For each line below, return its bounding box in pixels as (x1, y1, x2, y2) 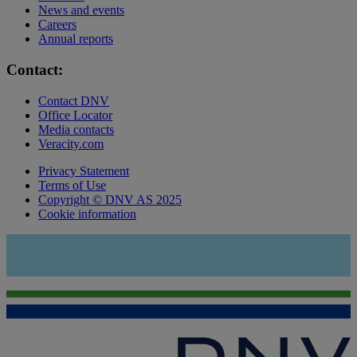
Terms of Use (38, 178, 106, 192)
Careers (38, 18, 76, 32)
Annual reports (38, 32, 113, 46)
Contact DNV (38, 93, 109, 108)
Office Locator (38, 108, 112, 122)
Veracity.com (38, 136, 104, 151)
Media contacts (38, 122, 114, 136)
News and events (38, 3, 124, 18)
